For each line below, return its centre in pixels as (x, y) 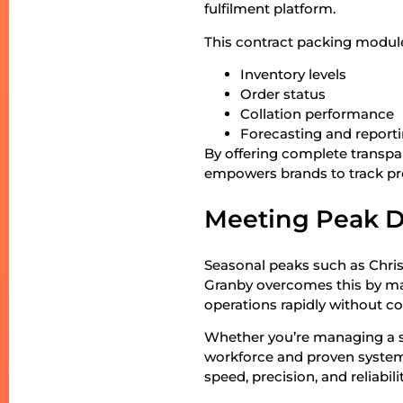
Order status (283, 94)
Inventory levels (294, 75)
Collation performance (318, 114)
